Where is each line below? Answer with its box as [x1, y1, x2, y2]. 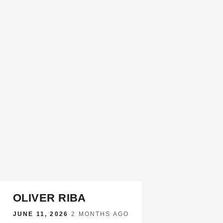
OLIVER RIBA [13, 192, 86, 204]
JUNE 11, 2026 [13, 211, 69, 218]
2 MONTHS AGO [71, 211, 129, 218]
